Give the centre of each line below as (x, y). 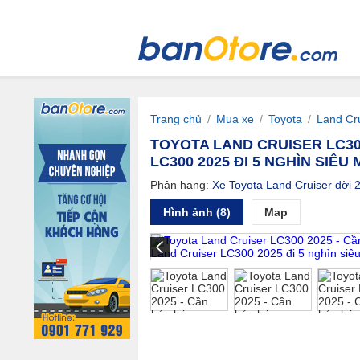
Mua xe (235, 119)
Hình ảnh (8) (197, 212)
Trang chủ (176, 119)
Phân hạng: (180, 185)
